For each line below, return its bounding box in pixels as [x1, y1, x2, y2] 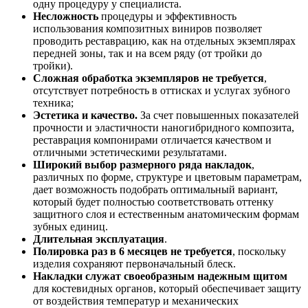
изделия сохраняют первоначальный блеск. [33, 258, 236, 270]
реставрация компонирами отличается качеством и [33, 134, 272, 146]
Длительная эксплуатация [33, 233, 164, 245]
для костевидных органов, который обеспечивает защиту [33, 283, 301, 295]
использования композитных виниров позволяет [33, 23, 262, 35]
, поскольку [232, 245, 286, 258]
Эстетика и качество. [33, 109, 137, 122]
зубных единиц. [33, 221, 108, 233]
